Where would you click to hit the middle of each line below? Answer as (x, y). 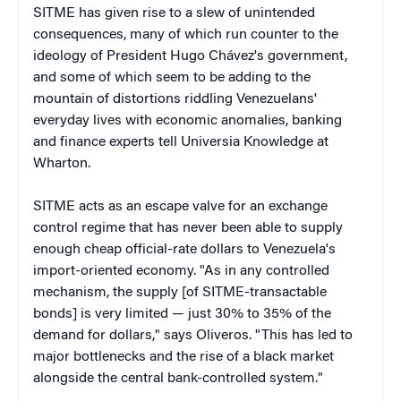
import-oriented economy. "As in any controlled (181, 271)
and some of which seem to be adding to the (172, 77)
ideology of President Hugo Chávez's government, (190, 56)
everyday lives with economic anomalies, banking (188, 120)
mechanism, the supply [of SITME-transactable (180, 292)
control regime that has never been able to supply (188, 228)
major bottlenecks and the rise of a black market (183, 357)
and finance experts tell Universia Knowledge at (181, 142)
